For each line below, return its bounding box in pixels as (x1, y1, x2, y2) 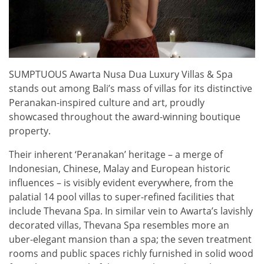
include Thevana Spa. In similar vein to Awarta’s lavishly (9, 204, 253, 217)
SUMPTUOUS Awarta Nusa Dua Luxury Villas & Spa (9, 67, 233, 81)
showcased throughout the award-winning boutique (9, 110, 240, 123)
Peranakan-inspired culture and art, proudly (9, 95, 204, 109)
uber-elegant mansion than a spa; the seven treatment (9, 232, 252, 246)
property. (9, 124, 51, 137)
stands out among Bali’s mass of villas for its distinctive (9, 81, 252, 95)
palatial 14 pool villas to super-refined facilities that (9, 190, 235, 203)
